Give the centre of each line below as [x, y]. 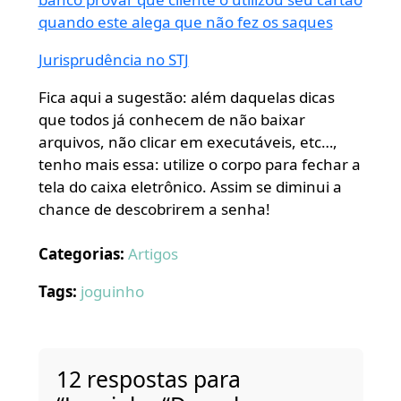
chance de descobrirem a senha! [154, 209]
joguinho [112, 292]
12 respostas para [148, 380]
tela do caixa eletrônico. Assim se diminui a [190, 186]
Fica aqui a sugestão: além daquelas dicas [186, 97]
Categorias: [81, 254]
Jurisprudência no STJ [113, 59]
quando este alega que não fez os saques [185, 21]
